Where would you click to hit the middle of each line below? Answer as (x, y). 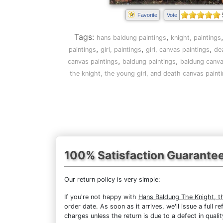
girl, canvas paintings (177, 50)
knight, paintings (196, 38)
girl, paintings (121, 50)
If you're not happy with (101, 197)
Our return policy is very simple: (112, 180)
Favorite (147, 15)
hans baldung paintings (131, 38)
